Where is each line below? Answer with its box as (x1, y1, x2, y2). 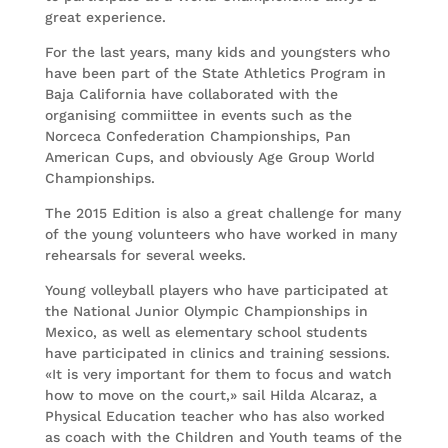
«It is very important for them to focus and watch (44, 366, 392, 382)
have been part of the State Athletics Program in (44, 65, 386, 81)
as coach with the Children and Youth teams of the (44, 429, 402, 445)
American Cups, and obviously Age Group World (44, 149, 375, 165)
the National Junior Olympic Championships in (44, 303, 368, 319)
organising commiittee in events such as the (44, 107, 352, 123)
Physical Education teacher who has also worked (44, 408, 385, 424)
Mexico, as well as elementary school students (44, 324, 367, 340)
